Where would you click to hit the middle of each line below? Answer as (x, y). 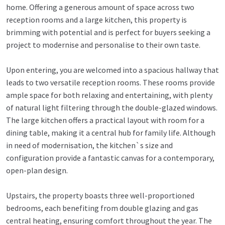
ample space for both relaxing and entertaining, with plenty (109, 95)
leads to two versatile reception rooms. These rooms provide (110, 83)
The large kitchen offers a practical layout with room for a (105, 120)
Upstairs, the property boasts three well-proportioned (100, 196)
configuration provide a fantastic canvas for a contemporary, (110, 158)
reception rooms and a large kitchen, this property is (96, 20)
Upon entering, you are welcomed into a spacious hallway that (113, 70)
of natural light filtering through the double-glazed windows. (112, 108)
